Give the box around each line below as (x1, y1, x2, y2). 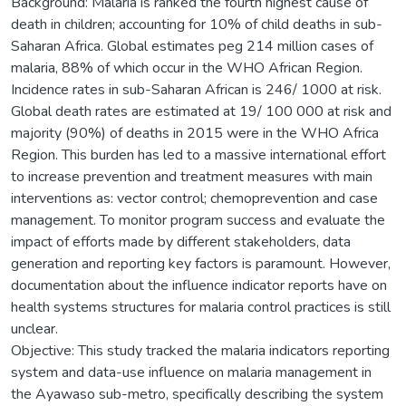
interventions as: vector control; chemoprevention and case (11, 188, 378, 208)
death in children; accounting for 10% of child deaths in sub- (11, 14, 382, 34)
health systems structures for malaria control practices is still (11, 296, 391, 317)
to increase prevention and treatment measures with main (11, 166, 372, 187)
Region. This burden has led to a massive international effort (11, 144, 386, 165)
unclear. (11, 318, 58, 339)
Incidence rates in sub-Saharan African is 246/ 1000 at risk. (11, 79, 382, 100)
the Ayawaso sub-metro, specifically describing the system (11, 383, 383, 404)
